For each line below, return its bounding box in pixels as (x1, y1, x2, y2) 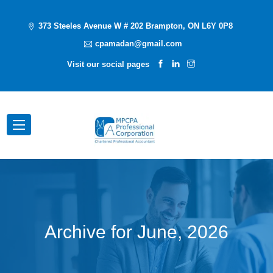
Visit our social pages (67, 60, 150, 69)
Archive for (44, 222, 137, 243)
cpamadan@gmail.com (94, 39, 182, 48)
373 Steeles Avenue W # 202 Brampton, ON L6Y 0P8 (38, 21, 233, 30)
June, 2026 (137, 222, 229, 243)
